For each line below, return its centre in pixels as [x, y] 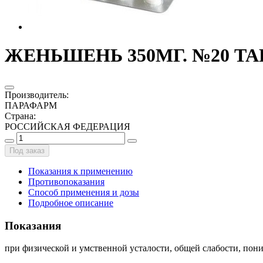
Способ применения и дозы [84, 192]
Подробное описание [71, 203]
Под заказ [27, 150]
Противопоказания [66, 181]
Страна [19, 116]
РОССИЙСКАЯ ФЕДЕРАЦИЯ [68, 126]
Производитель [36, 95]
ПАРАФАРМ [31, 105]
